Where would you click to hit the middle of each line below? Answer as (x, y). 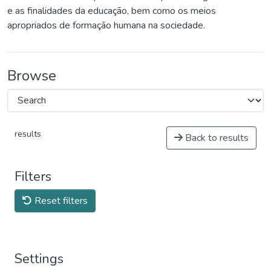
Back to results (216, 138)
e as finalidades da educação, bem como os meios (112, 11)
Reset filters (60, 201)
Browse (32, 75)
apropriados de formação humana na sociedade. (106, 25)
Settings (39, 259)
